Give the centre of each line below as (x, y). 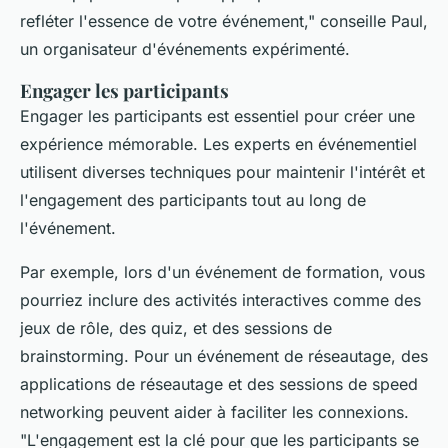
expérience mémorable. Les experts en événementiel (218, 144)
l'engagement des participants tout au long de (193, 200)
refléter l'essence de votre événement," (167, 21)
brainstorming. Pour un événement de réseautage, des (224, 356)
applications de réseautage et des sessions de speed (219, 384)
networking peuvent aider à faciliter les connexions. (214, 412)
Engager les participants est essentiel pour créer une (217, 116)
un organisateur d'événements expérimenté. (185, 49)
